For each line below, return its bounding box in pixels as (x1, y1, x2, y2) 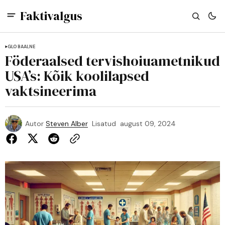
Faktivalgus (20, 8, 82, 24)
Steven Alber (46, 119, 88, 128)
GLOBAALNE (8, 44, 36, 50)
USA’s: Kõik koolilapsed (5, 66, 149, 85)
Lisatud (92, 119, 116, 128)
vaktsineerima (5, 81, 96, 100)
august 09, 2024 (120, 119, 176, 128)
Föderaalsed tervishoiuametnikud (5, 51, 220, 70)
